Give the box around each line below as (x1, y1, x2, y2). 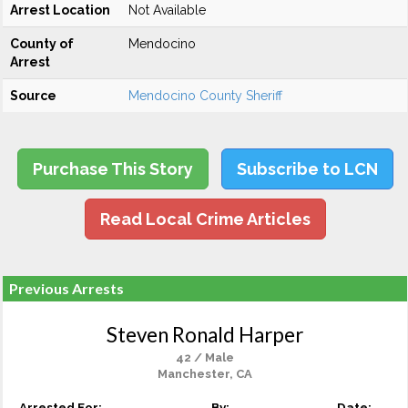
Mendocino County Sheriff (128, 88, 282, 103)
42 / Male (176, 351, 234, 364)
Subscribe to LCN (236, 159, 378, 178)
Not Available (128, 3, 206, 17)
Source (10, 88, 56, 103)
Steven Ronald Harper (107, 322, 303, 347)
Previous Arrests (9, 280, 124, 297)
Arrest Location (10, 3, 110, 17)
